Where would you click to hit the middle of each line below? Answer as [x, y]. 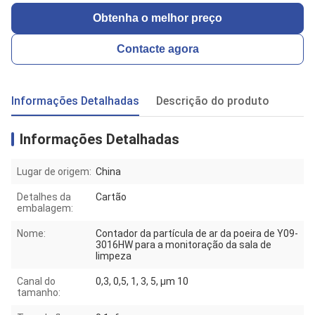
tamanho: [39, 293]
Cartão [111, 197]
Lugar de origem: [54, 172]
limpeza [114, 256]
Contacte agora [157, 49]
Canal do [36, 282]
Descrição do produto [213, 101]
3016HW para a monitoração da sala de [184, 245]
